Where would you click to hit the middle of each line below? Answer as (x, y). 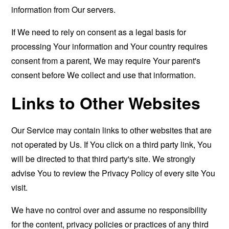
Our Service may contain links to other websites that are (112, 130)
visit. (20, 187)
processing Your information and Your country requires (110, 46)
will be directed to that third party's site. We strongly (104, 159)
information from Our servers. (64, 9)
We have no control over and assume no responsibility (109, 210)
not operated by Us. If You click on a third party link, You (112, 144)
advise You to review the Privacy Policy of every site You (113, 173)
